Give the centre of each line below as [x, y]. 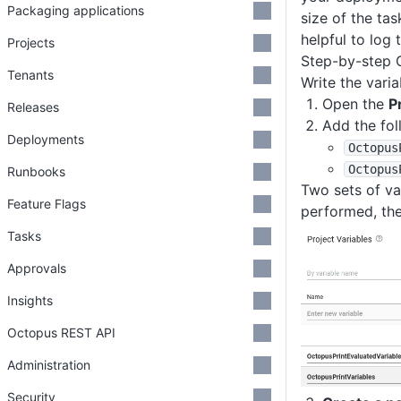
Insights [30, 300]
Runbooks [36, 171]
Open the [355, 104]
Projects [31, 43]
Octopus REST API [61, 333]
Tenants [30, 75]
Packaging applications [76, 10]
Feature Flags [47, 204]
